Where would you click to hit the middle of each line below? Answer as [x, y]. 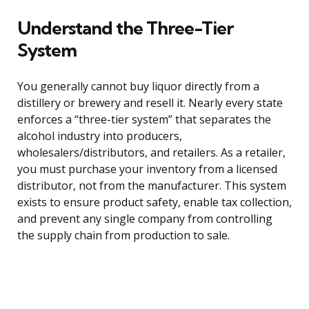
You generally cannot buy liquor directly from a [138, 87]
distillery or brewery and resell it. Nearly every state [150, 103]
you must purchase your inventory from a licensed [147, 169]
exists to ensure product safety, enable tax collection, [154, 202]
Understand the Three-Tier [125, 28]
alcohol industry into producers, [100, 136]
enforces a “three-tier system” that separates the [144, 120]
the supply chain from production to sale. [123, 236]
